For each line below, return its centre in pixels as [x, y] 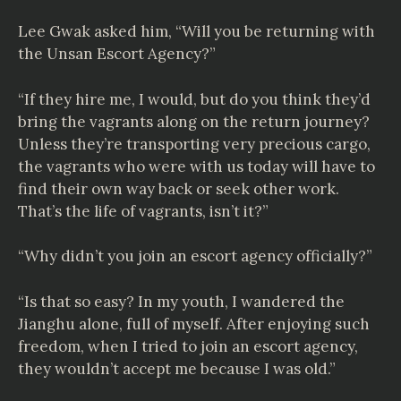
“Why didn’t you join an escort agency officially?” [195, 256]
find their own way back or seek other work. [179, 188]
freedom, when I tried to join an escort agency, [188, 346]
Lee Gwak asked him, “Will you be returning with [196, 31]
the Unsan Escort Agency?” [117, 54]
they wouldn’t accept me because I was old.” [177, 368]
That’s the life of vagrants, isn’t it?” [143, 211]
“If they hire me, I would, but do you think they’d [194, 99]
